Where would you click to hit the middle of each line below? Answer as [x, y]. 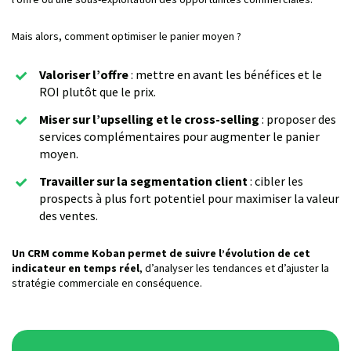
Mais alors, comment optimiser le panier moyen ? [127, 36]
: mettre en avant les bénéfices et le [225, 75]
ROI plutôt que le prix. [98, 92]
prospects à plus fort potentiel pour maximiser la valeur [189, 198]
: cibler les [275, 181]
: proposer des [298, 119]
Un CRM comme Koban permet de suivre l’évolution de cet [161, 253]
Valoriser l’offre [84, 75]
